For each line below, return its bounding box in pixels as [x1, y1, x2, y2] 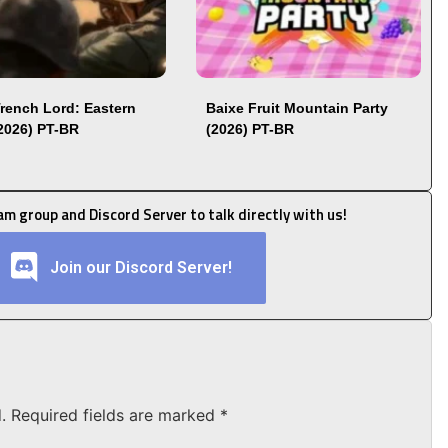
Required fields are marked [11, 404, 220, 425]
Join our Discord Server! [50, 257, 236, 277]
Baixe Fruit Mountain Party [205, 99, 388, 116]
